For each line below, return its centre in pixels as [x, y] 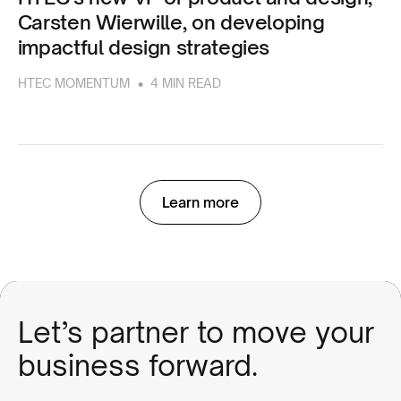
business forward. [137, 366]
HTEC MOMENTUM [73, 83]
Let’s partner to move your [196, 333]
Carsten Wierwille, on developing [171, 22]
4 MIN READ [186, 83]
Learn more [200, 203]
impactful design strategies [144, 47]
